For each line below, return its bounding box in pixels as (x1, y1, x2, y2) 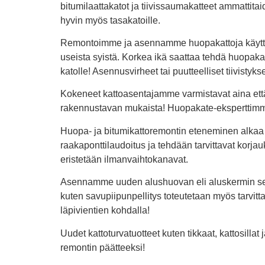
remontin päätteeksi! (60, 242, 145, 253)
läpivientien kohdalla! (60, 205, 150, 216)
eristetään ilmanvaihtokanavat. (60, 154, 188, 164)
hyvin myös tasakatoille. (60, 15, 160, 25)
